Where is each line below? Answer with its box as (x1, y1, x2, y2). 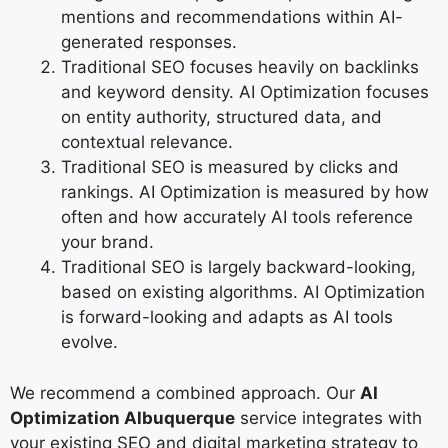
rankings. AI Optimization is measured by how (61, 182, 429, 203)
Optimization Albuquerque (10, 407, 235, 428)
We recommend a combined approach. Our (10, 382, 360, 403)
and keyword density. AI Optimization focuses (61, 82, 429, 103)
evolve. (61, 332, 118, 353)
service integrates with (235, 407, 422, 428)
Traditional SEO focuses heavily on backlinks (61, 57, 419, 78)
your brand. (61, 232, 154, 253)
